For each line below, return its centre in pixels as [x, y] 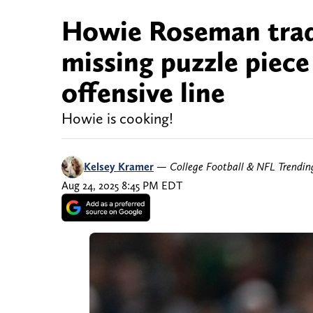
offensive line [143, 93]
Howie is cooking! [117, 119]
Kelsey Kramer [119, 167]
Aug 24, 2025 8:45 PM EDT [122, 186]
